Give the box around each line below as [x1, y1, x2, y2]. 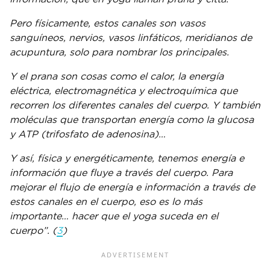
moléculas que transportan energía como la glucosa [10, 115, 254, 125]
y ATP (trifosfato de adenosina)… [10, 129, 166, 139]
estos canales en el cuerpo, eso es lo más [10, 196, 202, 207]
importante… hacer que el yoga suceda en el [10, 211, 218, 221]
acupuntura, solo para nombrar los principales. [10, 47, 229, 57]
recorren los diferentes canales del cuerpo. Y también [10, 100, 260, 110]
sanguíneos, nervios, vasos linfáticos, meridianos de [10, 33, 252, 43]
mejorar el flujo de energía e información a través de [10, 182, 255, 192]
